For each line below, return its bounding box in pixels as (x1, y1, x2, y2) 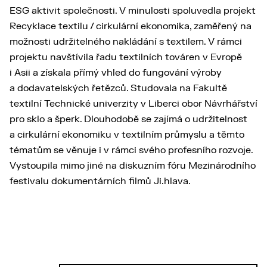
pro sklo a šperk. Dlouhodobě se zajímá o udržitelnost (10, 113, 247, 126)
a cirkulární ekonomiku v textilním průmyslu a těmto (10, 129, 244, 141)
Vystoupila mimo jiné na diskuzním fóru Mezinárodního (10, 160, 256, 172)
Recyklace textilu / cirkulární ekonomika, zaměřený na (10, 20, 252, 33)
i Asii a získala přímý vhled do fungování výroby (10, 67, 222, 79)
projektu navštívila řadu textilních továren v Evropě (10, 51, 242, 64)
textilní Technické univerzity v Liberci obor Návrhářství (10, 98, 257, 110)
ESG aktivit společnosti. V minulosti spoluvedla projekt (10, 5, 256, 17)
